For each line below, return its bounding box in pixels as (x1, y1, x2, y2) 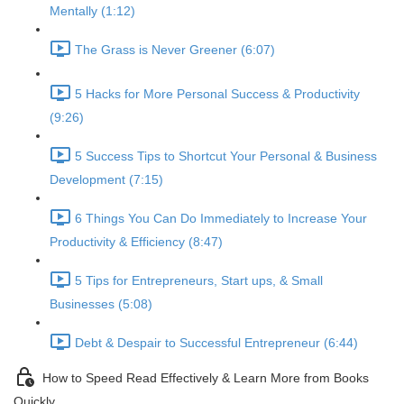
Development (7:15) (50, 172, 163, 187)
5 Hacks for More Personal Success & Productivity (75, 87, 360, 102)
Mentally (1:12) (50, 4, 135, 18)
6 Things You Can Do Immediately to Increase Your (75, 211, 367, 226)
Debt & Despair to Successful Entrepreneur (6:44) (75, 335, 358, 351)
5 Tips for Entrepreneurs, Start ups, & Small (75, 273, 323, 289)
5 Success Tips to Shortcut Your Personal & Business (75, 149, 377, 164)
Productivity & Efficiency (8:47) (50, 234, 223, 249)
